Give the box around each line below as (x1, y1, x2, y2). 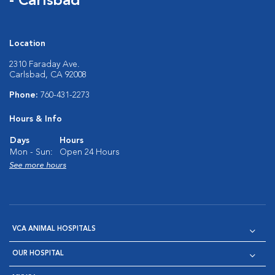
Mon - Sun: (10, 147, 53, 157)
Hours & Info (9, 114, 62, 123)
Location (9, 39, 45, 48)
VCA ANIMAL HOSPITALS (12, 225, 96, 233)
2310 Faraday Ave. (9, 60, 80, 69)
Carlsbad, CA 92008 (9, 70, 87, 79)
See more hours (9, 161, 66, 169)
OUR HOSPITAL (12, 250, 64, 257)
